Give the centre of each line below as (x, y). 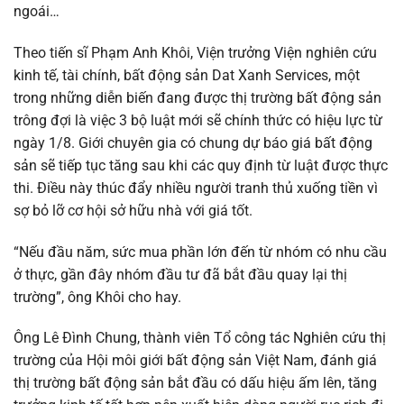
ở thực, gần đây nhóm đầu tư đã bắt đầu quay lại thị (180, 274)
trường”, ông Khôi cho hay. (97, 297)
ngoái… (37, 11)
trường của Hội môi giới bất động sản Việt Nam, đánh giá (195, 361)
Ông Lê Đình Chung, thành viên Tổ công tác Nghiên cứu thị (200, 338)
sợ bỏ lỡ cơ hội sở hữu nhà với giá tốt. (133, 210)
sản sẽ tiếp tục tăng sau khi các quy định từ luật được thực (201, 165)
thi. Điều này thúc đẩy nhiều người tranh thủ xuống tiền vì (196, 188)
